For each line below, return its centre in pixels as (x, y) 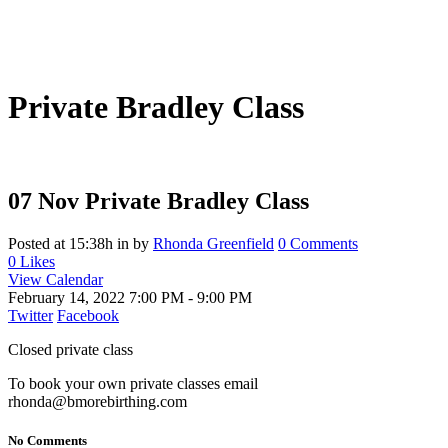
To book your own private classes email (133, 383)
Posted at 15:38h (60, 243)
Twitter (30, 315)
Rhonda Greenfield (213, 243)
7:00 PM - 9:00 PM (190, 297)
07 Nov (43, 200)
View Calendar (55, 279)
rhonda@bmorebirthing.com (97, 401)
